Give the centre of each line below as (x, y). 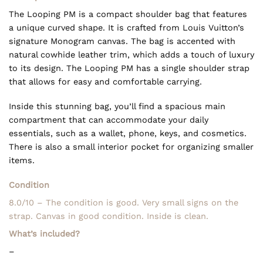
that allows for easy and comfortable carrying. (105, 82)
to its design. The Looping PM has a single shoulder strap (129, 68)
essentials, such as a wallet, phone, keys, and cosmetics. (128, 134)
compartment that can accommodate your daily (109, 120)
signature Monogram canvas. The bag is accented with (122, 41)
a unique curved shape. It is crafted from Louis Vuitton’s (127, 28)
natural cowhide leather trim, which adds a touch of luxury (131, 55)
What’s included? (44, 234)
